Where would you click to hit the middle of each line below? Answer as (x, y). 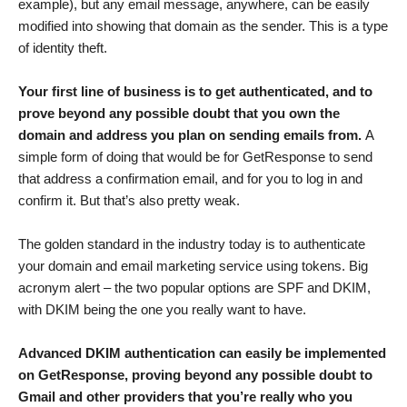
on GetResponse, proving (99, 375)
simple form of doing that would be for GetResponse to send (195, 157)
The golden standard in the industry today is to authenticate (192, 244)
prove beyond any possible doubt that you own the (179, 114)
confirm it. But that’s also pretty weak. (129, 201)
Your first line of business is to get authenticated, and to (195, 92)
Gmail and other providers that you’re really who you (185, 397)
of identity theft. (63, 48)
